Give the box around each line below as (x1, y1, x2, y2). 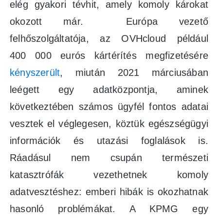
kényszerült (10, 67, 60, 78)
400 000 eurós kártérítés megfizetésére (10, 50, 208, 61)
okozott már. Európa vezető (10, 16, 208, 27)
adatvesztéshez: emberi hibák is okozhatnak (10, 186, 208, 198)
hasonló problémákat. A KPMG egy (10, 203, 208, 215)
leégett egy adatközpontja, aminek (10, 84, 208, 95)
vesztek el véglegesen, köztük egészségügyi (10, 118, 208, 129)
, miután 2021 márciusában (60, 67, 208, 78)
